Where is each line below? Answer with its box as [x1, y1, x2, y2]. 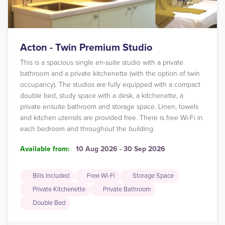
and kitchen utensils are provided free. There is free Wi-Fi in [20, 114, 203, 122]
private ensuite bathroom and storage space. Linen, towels [20, 102, 198, 111]
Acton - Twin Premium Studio [20, 42, 152, 54]
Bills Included [33, 172, 69, 180]
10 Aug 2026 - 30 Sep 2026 [76, 145, 165, 153]
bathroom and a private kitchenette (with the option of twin [20, 69, 200, 78]
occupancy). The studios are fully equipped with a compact [20, 80, 200, 89]
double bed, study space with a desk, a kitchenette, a [20, 91, 183, 100]
